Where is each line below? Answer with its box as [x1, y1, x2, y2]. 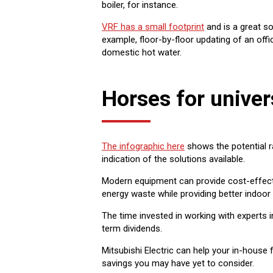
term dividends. [102, 222, 162, 234]
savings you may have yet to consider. [102, 257, 254, 269]
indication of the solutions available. [102, 153, 245, 165]
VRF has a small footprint [102, 21, 204, 33]
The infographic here [102, 140, 185, 152]
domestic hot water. [102, 47, 182, 58]
